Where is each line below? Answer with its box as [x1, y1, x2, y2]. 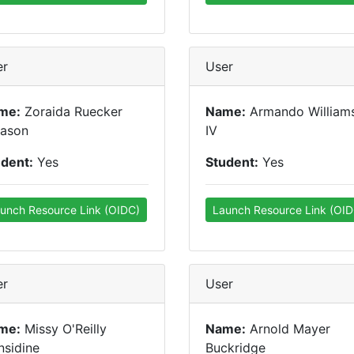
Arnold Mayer [246, 321, 330, 337]
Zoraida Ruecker [21, 104, 122, 119]
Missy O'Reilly [21, 321, 107, 337]
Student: [205, 154, 258, 170]
